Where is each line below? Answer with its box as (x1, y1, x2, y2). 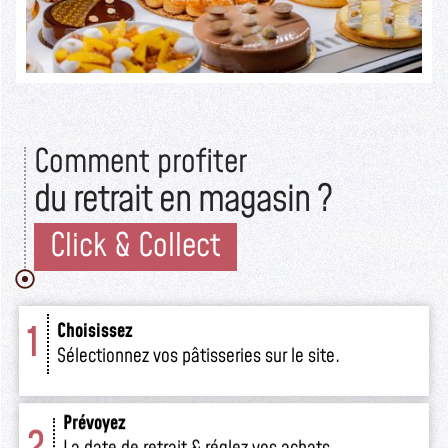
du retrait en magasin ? (34, 174, 332, 226)
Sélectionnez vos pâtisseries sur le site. (57, 342, 341, 370)
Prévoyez (63, 409, 127, 437)
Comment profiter (34, 139, 247, 185)
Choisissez (57, 317, 134, 345)
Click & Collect (50, 223, 221, 269)
